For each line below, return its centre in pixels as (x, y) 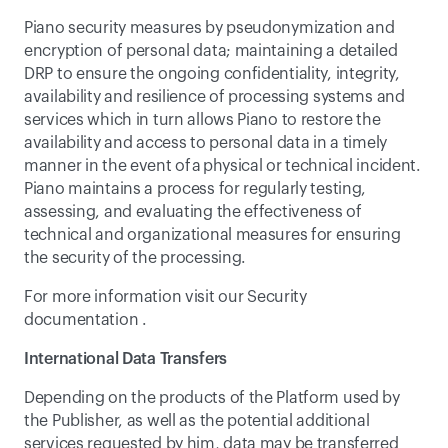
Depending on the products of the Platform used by (212, 398)
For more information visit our (136, 297)
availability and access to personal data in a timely (206, 143)
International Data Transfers (125, 359)
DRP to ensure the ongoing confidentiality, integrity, (212, 74)
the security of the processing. (135, 258)
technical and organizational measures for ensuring (212, 235)
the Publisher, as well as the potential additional (197, 421)
